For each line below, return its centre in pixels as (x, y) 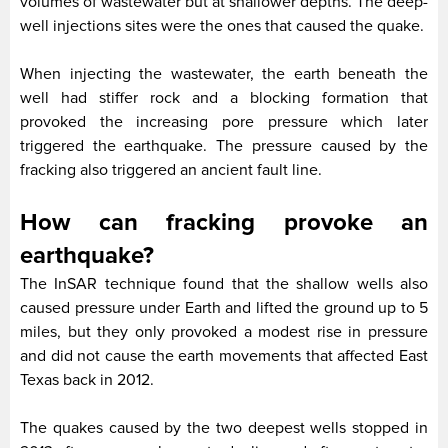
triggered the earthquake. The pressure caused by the (224, 146)
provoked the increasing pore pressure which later (224, 122)
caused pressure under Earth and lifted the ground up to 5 (224, 308)
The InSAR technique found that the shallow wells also (224, 284)
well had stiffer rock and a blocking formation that (224, 98)
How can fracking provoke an (224, 223)
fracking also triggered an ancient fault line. (171, 170)
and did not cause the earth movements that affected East (224, 356)
